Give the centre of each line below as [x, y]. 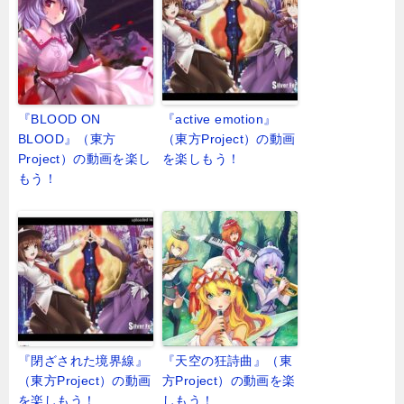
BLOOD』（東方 [67, 139]
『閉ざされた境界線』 [83, 361]
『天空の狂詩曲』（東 [227, 361]
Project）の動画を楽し [85, 159]
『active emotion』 [220, 119]
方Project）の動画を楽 [229, 381]
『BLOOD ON [60, 119]
